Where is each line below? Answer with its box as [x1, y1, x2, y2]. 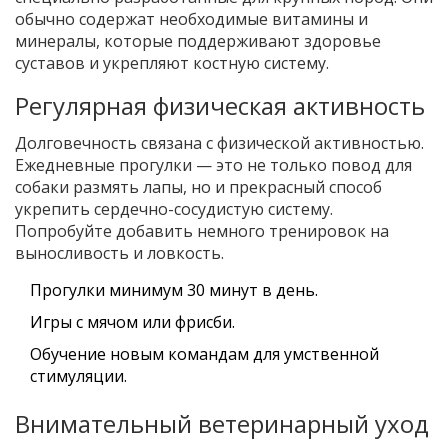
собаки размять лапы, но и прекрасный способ [15, 176, 382, 199]
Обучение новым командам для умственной [30, 343, 379, 366]
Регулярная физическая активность [15, 89, 425, 123]
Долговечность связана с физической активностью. [15, 132, 424, 155]
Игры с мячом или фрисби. [30, 311, 235, 334]
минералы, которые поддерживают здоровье [15, 30, 381, 53]
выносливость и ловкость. [15, 242, 224, 265]
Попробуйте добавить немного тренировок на [15, 220, 389, 243]
